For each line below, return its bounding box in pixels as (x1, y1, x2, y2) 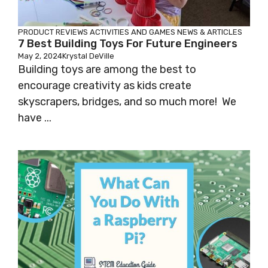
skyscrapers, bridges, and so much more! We (18, 95, 236, 109)
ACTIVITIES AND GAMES (90, 28, 175, 37)
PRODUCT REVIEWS (18, 28, 88, 37)
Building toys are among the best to (18, 63, 196, 77)
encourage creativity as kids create (18, 79, 191, 93)
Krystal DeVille (62, 51, 114, 61)
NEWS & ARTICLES (177, 28, 242, 37)
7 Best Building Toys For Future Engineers (18, 37, 237, 51)
